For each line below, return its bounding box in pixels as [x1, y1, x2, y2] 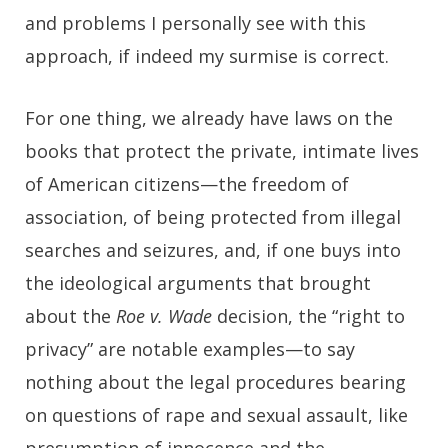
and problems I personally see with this [25, 10, 366, 35]
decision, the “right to [212, 303, 405, 328]
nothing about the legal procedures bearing [25, 369, 406, 394]
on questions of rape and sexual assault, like [25, 402, 408, 427]
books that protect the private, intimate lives [25, 138, 419, 163]
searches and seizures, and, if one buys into [25, 237, 401, 262]
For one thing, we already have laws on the [25, 105, 393, 130]
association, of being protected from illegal [25, 204, 401, 229]
